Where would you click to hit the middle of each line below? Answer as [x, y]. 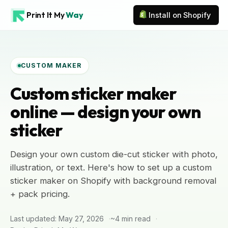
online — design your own [105, 112]
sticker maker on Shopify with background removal [113, 181]
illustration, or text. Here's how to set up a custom [111, 167]
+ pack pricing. [40, 194]
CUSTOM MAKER [51, 65]
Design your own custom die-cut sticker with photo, [114, 154]
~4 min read [131, 219]
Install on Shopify [180, 15]
